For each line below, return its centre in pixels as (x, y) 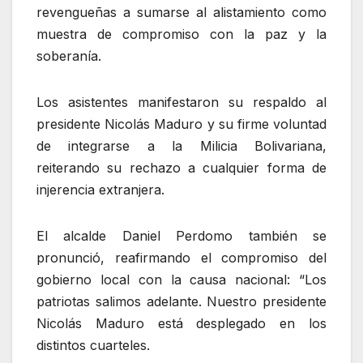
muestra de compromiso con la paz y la (181, 34)
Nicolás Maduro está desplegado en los (181, 323)
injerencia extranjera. (100, 189)
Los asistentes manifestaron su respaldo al (181, 102)
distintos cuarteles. (93, 345)
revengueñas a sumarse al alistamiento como (181, 12)
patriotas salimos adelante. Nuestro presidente (181, 301)
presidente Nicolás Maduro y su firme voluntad (181, 124)
